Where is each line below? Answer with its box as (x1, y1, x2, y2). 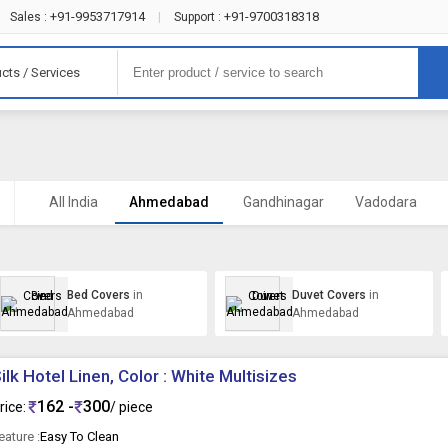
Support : (173, 10, 221, 24)
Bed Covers (66, 287, 133, 302)
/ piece (110, 398, 154, 415)
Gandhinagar (243, 194, 325, 210)
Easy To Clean (40, 429, 120, 444)
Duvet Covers (292, 287, 370, 302)
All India (49, 194, 99, 210)
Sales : (9, 10, 47, 24)
